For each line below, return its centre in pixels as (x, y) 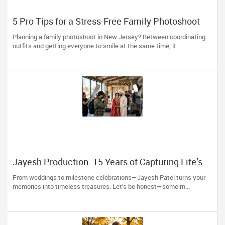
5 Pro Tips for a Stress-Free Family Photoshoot (106, 21)
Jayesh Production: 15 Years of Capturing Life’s (107, 162)
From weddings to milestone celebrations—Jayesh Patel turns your (109, 177)
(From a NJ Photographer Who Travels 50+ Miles (110, 31)
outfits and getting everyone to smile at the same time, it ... (97, 46)
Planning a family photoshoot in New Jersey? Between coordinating (109, 37)
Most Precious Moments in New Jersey (92, 172)
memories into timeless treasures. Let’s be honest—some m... (101, 186)
